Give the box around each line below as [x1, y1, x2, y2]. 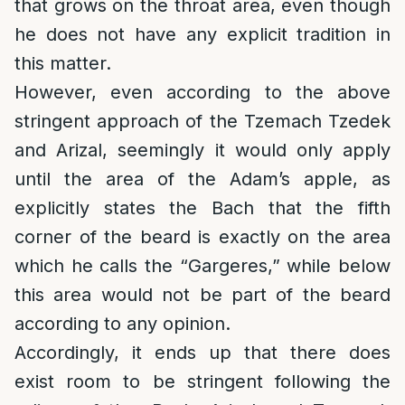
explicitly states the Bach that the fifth [14, 197, 391, 219]
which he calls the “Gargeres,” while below [14, 255, 391, 277]
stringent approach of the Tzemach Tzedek [14, 110, 391, 132]
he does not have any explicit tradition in [14, 24, 391, 45]
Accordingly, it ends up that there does [14, 342, 391, 363]
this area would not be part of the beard [14, 284, 391, 306]
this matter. [14, 52, 111, 74]
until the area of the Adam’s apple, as [14, 168, 391, 190]
